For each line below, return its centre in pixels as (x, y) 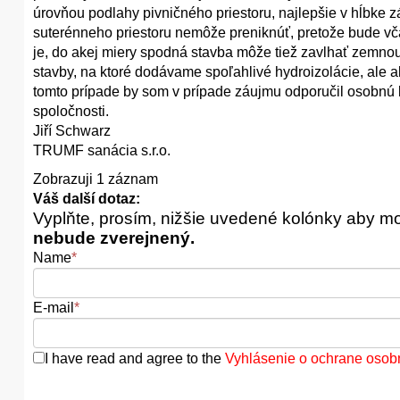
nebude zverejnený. (114, 238)
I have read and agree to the (135, 358)
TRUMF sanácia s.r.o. (102, 150)
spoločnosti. (71, 111)
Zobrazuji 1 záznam (96, 179)
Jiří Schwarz (72, 131)
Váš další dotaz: (87, 199)
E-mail (54, 308)
